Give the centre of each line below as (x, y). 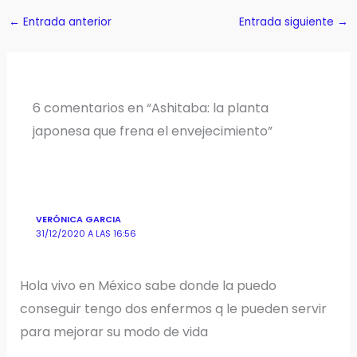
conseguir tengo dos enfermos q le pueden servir (173, 309)
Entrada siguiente (288, 22)
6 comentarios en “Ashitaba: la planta (150, 108)
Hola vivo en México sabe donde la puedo (148, 286)
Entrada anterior (65, 22)
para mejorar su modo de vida (114, 332)
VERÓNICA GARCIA (79, 219)
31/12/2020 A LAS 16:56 (86, 233)
